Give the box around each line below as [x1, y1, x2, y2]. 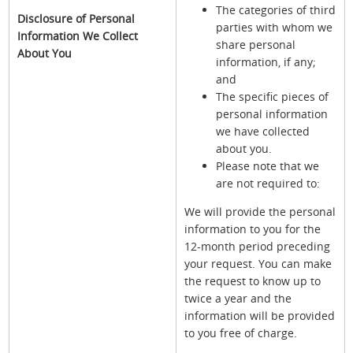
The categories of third [216, 2, 336, 18]
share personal [216, 37, 295, 53]
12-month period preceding [184, 239, 330, 255]
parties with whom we [216, 20, 333, 35]
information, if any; [216, 54, 316, 70]
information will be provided [184, 308, 335, 324]
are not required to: [216, 176, 320, 191]
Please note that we [216, 158, 319, 174]
